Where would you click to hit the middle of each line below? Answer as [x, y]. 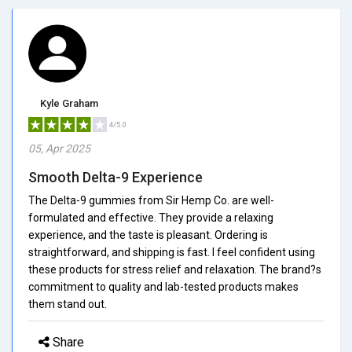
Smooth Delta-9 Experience [115, 177]
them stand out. [68, 304]
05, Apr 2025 [59, 148]
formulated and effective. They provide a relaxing [151, 217]
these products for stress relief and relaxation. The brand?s [175, 269]
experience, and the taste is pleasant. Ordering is [148, 235]
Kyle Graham [69, 103]
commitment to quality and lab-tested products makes [163, 286]
